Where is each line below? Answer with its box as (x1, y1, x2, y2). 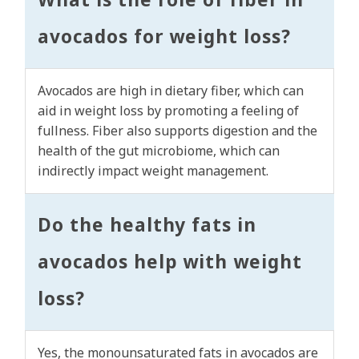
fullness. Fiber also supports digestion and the (38, 122, 317, 140)
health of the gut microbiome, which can (38, 142, 280, 160)
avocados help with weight (38, 249, 302, 275)
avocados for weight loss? (38, 24, 292, 50)
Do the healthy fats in (38, 212, 257, 238)
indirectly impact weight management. (38, 162, 268, 180)
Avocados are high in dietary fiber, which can (38, 82, 304, 100)
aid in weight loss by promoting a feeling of (38, 102, 299, 120)
